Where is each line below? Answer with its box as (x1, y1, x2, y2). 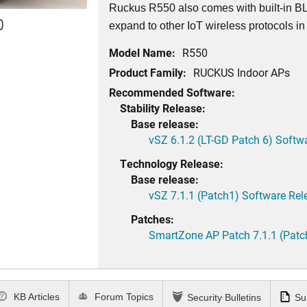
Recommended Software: (109, 85, 236, 99)
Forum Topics (92, 291, 154, 303)
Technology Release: (120, 156, 224, 171)
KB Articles (11, 291, 60, 303)
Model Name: (109, 45, 176, 60)
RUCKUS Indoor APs (193, 65, 291, 79)
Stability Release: (120, 101, 206, 115)
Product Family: (109, 65, 187, 79)
